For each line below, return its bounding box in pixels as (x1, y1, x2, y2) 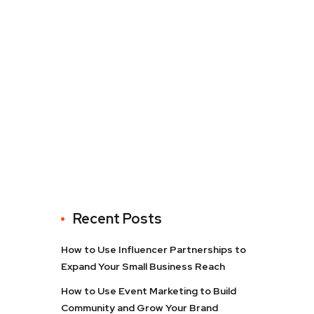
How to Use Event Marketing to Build (61, 285, 236, 297)
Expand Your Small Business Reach (61, 260, 225, 273)
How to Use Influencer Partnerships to (61, 243, 246, 256)
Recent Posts (73, 210, 162, 228)
